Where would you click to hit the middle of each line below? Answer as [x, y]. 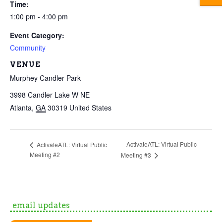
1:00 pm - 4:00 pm [39, 16]
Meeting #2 [45, 154]
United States [90, 107]
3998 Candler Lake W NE [50, 94]
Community [28, 47]
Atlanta [21, 107]
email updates [41, 205]
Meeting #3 [137, 155]
